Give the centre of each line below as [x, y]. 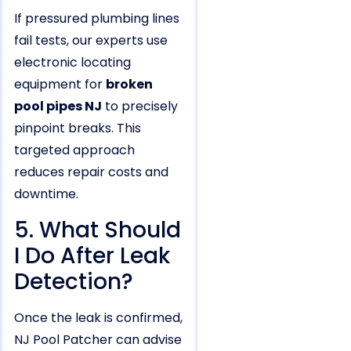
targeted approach [74, 150]
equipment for [60, 85]
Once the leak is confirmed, [98, 317]
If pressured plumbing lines [97, 19]
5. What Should [98, 230]
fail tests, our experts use [91, 41]
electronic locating [72, 63]
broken [129, 85]
